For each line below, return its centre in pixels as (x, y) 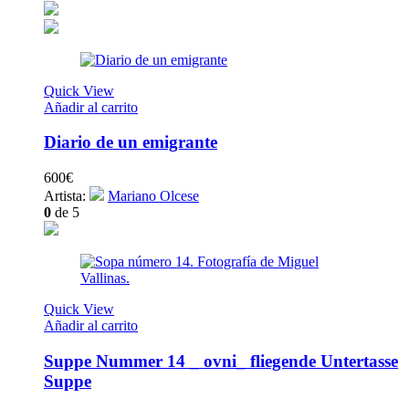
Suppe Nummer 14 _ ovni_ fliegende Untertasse (221, 361)
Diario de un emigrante (131, 142)
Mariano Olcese (153, 196)
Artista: (67, 196)
